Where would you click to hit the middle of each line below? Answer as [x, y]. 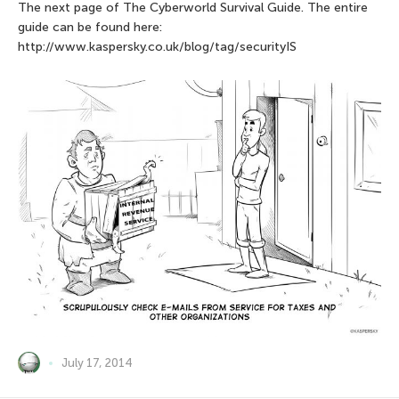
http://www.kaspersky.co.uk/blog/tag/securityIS [157, 46]
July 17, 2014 [97, 363]
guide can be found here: [90, 27]
